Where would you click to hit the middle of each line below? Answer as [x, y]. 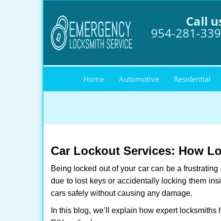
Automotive [139, 79]
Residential [192, 79]
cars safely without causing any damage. [122, 193]
